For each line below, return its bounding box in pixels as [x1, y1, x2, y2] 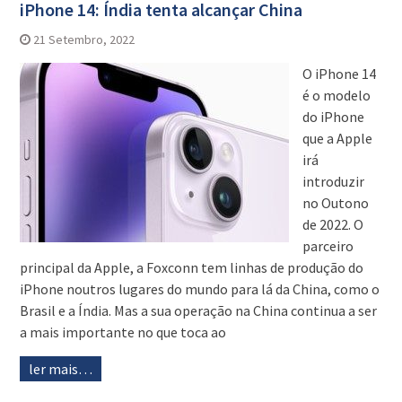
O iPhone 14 [301, 65, 376, 83]
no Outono [301, 194, 369, 213]
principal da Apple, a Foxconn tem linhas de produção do [19, 258, 363, 277]
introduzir [301, 172, 364, 191]
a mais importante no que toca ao [19, 323, 226, 342]
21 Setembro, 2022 [32, 31, 135, 48]
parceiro [301, 237, 354, 256]
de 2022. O [301, 215, 363, 234]
